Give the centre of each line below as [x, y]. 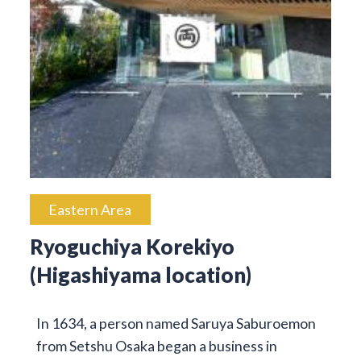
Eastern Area [90, 209]
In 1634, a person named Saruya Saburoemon [176, 323]
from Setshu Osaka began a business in [156, 345]
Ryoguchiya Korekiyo [132, 246]
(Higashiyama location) [140, 274]
